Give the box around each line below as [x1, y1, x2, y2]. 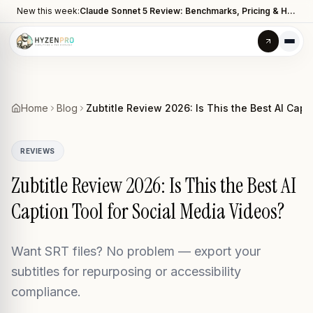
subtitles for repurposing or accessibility [11, 264, 241, 279]
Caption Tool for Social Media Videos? [11, 198, 284, 225]
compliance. [11, 284, 81, 299]
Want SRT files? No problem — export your [11, 244, 261, 259]
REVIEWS [20, 147, 55, 155]
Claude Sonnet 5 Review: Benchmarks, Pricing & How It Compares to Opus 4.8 [287, 6, 296, 16]
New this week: [17, 6, 80, 16]
